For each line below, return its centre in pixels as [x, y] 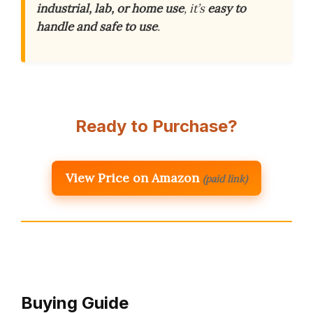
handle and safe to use [97, 27]
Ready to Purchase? [156, 126]
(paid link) [225, 179]
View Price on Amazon [132, 177]
